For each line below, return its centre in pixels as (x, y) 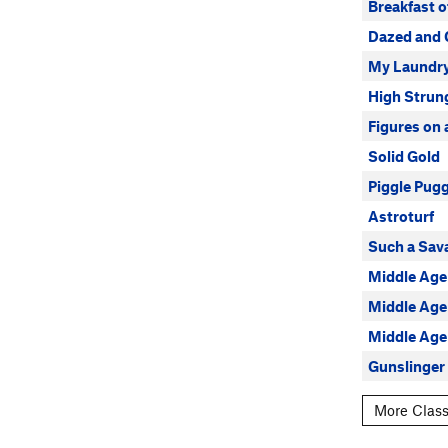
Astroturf (401, 216)
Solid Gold (404, 156)
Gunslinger (406, 366)
